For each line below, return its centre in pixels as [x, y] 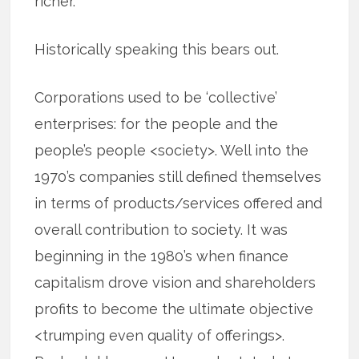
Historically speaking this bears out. [157, 49]
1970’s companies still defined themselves [178, 176]
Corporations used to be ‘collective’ [156, 97]
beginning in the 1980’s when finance [162, 256]
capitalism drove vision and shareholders [175, 282]
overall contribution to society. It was [161, 229]
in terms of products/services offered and [179, 203]
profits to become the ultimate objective [174, 309]
